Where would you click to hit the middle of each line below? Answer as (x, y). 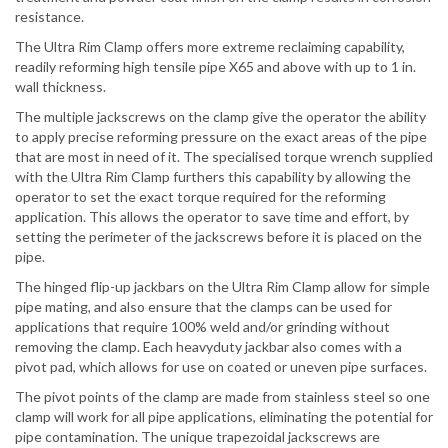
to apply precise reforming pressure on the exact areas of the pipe (221, 137)
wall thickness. (60, 87)
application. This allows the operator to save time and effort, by (212, 217)
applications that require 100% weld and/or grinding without (202, 327)
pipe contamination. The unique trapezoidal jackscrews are (197, 437)
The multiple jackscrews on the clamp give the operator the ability (220, 117)
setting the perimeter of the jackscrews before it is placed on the (218, 237)
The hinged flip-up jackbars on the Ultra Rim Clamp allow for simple (222, 287)
